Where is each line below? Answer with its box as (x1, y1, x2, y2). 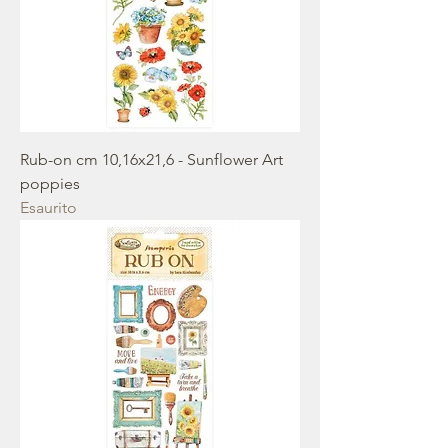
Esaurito (20, 198, 77, 217)
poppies (20, 174, 80, 193)
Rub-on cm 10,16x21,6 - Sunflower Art (20, 150, 283, 169)
